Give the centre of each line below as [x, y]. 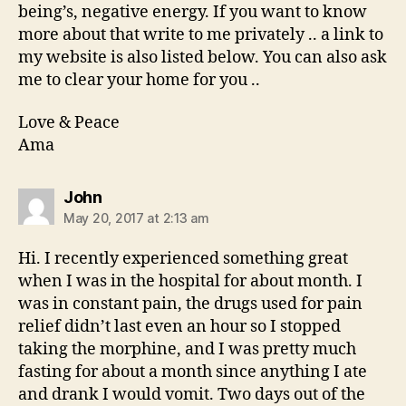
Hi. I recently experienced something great [183, 259]
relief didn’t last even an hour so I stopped [179, 327]
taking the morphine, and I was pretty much [187, 350]
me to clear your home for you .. [139, 80]
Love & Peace [69, 123]
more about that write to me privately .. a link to [201, 34]
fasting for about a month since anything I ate [193, 372]
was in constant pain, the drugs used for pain [190, 304]
